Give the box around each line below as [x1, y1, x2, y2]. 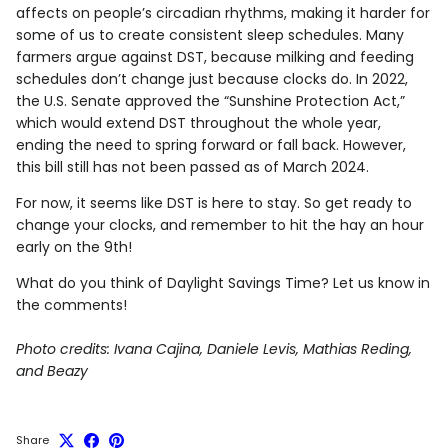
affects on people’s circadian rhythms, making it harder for [16, 3, 430, 24]
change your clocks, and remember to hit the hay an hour [16, 215, 424, 236]
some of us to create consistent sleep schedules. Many [16, 25, 404, 46]
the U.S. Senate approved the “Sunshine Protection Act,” [16, 91, 405, 112]
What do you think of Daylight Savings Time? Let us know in [16, 273, 430, 294]
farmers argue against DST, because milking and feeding [16, 47, 414, 68]
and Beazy [16, 361, 88, 382]
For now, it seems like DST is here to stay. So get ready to [16, 193, 412, 214]
